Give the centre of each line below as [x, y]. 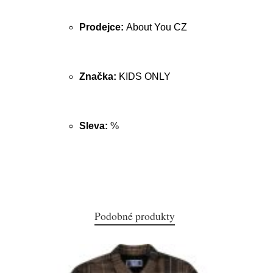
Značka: [99, 76]
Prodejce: [103, 27]
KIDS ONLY [145, 76]
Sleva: [95, 126]
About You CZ [157, 27]
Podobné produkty [135, 216]
